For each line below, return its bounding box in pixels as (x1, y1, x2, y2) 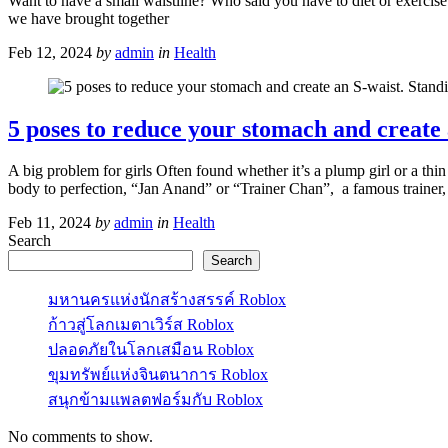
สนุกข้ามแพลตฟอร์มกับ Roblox (48, 391, 263, 409)
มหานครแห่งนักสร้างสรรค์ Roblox (48, 291, 286, 309)
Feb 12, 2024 (8, 43, 92, 61)
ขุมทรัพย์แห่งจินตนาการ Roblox (48, 366, 268, 384)
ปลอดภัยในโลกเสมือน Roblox (48, 341, 254, 359)
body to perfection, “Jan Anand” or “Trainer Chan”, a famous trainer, (8, 180, 446, 198)
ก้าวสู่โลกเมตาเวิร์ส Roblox (48, 316, 234, 334)
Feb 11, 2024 (8, 214, 91, 232)
